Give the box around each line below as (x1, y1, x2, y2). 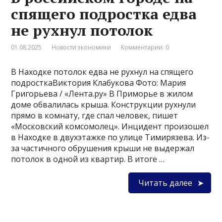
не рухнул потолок (11, 20, 153, 41)
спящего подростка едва (11, 4, 197, 24)
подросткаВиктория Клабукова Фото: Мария (11, 77, 186, 89)
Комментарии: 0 (121, 43, 169, 52)
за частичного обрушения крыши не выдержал (11, 143, 195, 154)
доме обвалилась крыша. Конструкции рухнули (11, 99, 196, 111)
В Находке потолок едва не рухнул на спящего (11, 66, 194, 78)
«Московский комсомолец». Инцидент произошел (11, 121, 209, 132)
